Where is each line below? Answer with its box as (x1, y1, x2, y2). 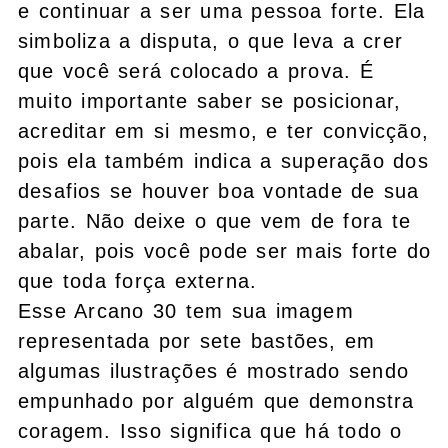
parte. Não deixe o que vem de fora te (18, 209, 412, 232)
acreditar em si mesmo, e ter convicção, (18, 119, 430, 142)
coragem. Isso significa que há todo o (18, 419, 403, 442)
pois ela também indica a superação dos (18, 149, 429, 172)
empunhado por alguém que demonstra (18, 389, 415, 412)
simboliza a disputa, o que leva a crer (18, 29, 404, 52)
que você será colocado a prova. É (18, 59, 374, 82)
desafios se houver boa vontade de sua (18, 179, 420, 202)
